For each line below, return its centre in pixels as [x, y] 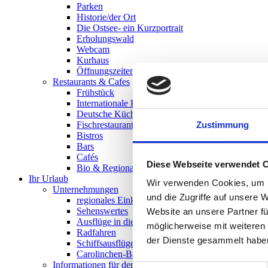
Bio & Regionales [110, 168]
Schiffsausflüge [106, 243]
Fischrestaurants [107, 125]
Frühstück [95, 92]
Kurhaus [93, 60]
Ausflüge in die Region [121, 222]
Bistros [90, 135]
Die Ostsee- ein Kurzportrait [130, 28]
